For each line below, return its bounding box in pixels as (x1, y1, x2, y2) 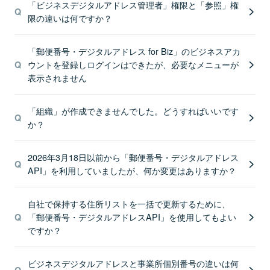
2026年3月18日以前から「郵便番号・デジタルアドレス (27, 151, 239, 163)
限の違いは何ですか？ (27, 11, 112, 24)
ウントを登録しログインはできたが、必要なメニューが (27, 58, 239, 71)
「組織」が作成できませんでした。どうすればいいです (27, 104, 239, 117)
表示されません (27, 71, 87, 84)
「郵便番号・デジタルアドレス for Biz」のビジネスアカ (27, 45, 240, 57)
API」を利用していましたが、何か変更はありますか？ (27, 164, 236, 177)
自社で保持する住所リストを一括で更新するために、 (27, 197, 230, 210)
